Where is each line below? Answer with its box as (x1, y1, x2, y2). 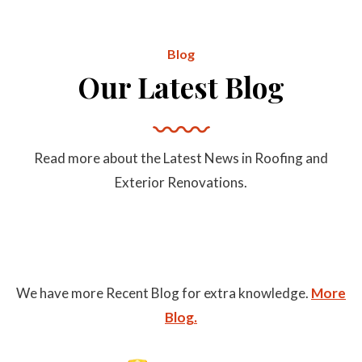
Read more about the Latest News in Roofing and (34, 149, 328, 167)
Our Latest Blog (78, 68, 284, 107)
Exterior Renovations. (115, 174, 247, 192)
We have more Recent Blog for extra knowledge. (16, 284, 311, 302)
